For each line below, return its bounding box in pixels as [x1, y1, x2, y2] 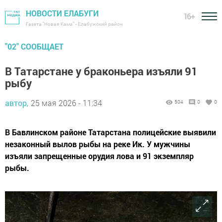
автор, [5, 98, 28, 108]
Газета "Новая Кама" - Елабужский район [26, 21, 123, 27]
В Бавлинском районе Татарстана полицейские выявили [5, 127, 216, 137]
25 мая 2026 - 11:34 [31, 98, 102, 108]
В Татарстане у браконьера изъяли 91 [5, 64, 198, 78]
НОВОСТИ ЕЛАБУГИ [26, 8, 99, 18]
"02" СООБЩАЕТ [5, 41, 63, 52]
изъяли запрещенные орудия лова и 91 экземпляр [5, 151, 194, 161]
